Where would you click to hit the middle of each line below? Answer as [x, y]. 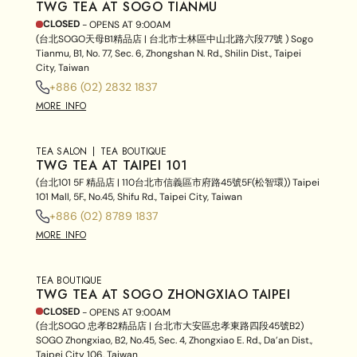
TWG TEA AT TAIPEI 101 [112, 165]
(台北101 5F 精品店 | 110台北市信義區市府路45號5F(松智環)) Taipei [178, 182]
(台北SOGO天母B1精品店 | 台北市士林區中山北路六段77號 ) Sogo [175, 39]
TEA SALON [62, 151]
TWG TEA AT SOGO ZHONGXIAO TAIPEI [163, 294]
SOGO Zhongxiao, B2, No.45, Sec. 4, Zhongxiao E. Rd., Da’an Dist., [174, 341]
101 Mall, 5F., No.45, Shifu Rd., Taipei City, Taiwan [139, 196]
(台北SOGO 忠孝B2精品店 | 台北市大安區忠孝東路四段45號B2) [170, 326]
